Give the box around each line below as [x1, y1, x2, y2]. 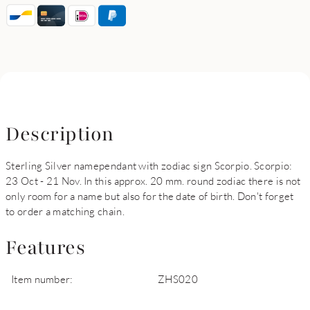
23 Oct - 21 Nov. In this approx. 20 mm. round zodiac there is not [6, 174, 301, 187]
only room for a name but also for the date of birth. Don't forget [6, 190, 294, 202]
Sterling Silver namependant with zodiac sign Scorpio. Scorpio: [6, 159, 293, 172]
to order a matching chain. [6, 205, 125, 217]
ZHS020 [158, 273, 198, 285]
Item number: [11, 273, 73, 285]
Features [6, 235, 85, 261]
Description [6, 121, 114, 147]
